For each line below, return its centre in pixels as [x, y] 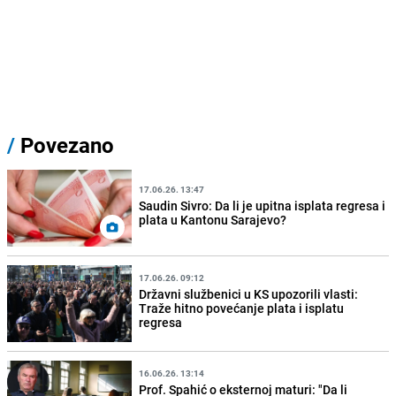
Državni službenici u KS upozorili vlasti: [249, 293]
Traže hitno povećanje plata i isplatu [242, 308]
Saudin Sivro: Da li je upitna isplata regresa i [263, 205]
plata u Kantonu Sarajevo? [213, 219]
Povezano [65, 145]
